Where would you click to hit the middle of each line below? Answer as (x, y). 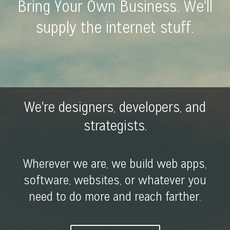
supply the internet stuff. (115, 27)
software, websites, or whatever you (115, 180)
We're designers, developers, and (115, 107)
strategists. (115, 126)
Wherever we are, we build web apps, (115, 164)
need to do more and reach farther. (115, 196)
